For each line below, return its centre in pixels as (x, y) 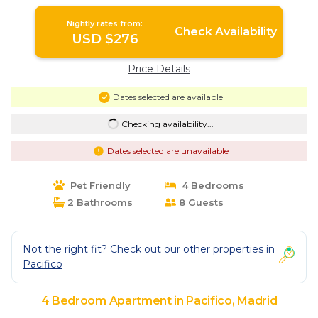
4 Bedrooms (210, 185)
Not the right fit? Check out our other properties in (149, 249)
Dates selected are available (168, 97)
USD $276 (105, 39)
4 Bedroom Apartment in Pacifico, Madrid (159, 300)
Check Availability (225, 31)
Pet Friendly (97, 185)
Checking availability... (167, 124)
